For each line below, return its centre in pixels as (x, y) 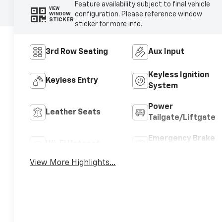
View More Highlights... (73, 163)
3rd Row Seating (77, 52)
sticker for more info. (108, 24)
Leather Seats (73, 112)
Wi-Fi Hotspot (73, 144)
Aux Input (166, 52)
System (163, 86)
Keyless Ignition (178, 75)
